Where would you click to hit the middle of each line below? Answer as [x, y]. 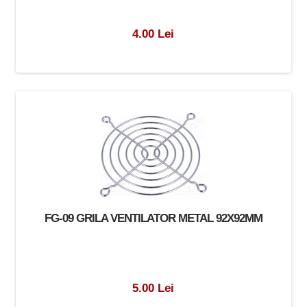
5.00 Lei [153, 287]
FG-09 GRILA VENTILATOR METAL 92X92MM [153, 218]
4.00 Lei [153, 33]
